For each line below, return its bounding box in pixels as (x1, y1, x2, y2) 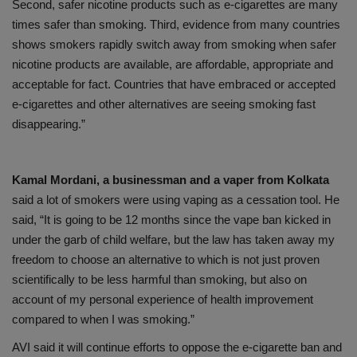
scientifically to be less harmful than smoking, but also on (12, 273, 307, 287)
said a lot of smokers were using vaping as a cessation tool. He (12, 193, 339, 207)
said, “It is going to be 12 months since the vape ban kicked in (12, 213, 331, 227)
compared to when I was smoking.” (12, 312, 194, 327)
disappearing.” (12, 117, 85, 131)
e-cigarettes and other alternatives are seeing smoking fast (12, 97, 316, 112)
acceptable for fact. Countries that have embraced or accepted (12, 77, 335, 92)
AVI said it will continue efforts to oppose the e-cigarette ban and (12, 340, 342, 355)
